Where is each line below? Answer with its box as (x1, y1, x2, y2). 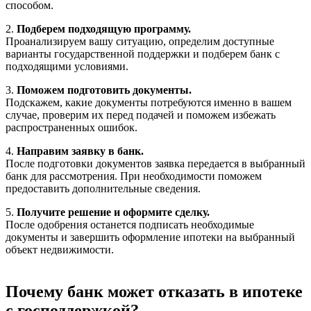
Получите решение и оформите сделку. (17, 205, 210, 218)
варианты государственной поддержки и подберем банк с (6, 47, 280, 60)
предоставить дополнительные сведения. (6, 182, 201, 194)
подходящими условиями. (6, 60, 128, 72)
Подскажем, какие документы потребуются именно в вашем (6, 96, 292, 108)
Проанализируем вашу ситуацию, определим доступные (6, 35, 274, 47)
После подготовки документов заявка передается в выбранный (6, 157, 305, 169)
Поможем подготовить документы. (17, 83, 192, 96)
